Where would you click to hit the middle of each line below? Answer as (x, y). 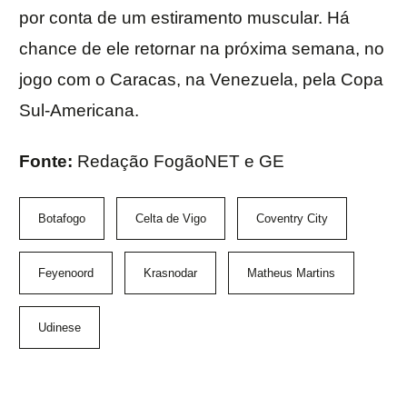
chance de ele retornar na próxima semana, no (202, 49)
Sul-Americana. (79, 111)
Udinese (60, 328)
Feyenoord (66, 273)
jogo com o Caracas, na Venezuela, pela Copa (201, 80)
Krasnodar (170, 273)
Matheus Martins (291, 273)
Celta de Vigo (171, 219)
